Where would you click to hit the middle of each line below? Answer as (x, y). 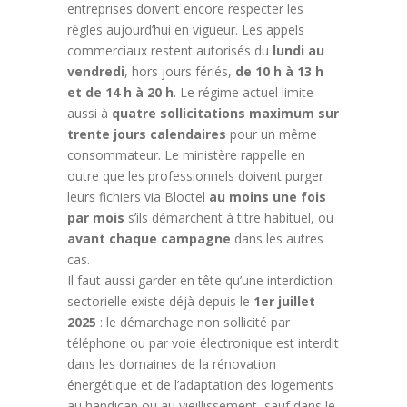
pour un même (272, 134)
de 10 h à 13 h (279, 71)
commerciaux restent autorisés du (170, 50)
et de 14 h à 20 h (120, 92)
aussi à (89, 113)
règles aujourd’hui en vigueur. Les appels (186, 29)
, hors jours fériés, (180, 71)
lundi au (298, 50)
